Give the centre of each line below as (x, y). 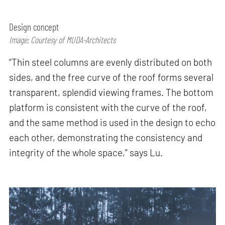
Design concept (34, 27)
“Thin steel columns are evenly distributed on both (111, 62)
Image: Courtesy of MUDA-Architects (63, 40)
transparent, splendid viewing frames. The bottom (111, 92)
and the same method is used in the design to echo (113, 122)
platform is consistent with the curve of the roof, (108, 107)
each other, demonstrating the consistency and (106, 137)
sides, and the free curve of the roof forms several (111, 77)
